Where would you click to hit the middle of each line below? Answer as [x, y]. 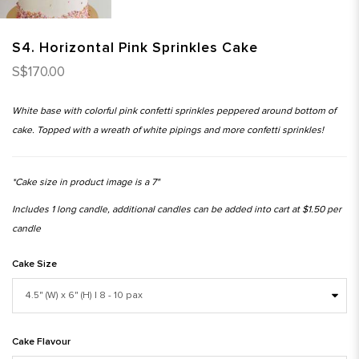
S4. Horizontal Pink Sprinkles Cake [135, 48]
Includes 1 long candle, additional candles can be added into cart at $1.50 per [177, 209]
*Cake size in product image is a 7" [86, 182]
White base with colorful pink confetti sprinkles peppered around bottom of [174, 111]
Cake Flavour [41, 341]
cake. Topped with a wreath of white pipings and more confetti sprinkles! [168, 130]
